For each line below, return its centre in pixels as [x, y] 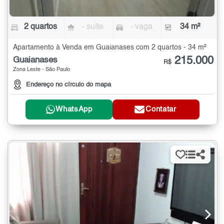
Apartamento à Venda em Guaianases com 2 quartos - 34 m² [110, 48]
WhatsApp [74, 109]
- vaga [141, 27]
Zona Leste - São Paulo [41, 70]
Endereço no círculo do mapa [68, 84]
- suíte [93, 27]
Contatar [161, 109]
